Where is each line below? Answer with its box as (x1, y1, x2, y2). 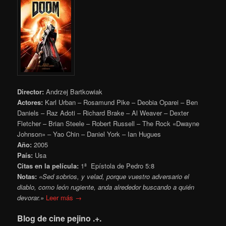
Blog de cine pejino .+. (17, 212, 102, 224)
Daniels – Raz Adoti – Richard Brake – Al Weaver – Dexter (17, 108, 189, 118)
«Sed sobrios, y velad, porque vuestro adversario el (39, 172, 190, 182)
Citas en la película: (17, 161, 79, 171)
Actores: (17, 97, 43, 107)
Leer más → (46, 193, 82, 203)
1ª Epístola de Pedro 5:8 (79, 161, 155, 171)
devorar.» (17, 193, 44, 203)
